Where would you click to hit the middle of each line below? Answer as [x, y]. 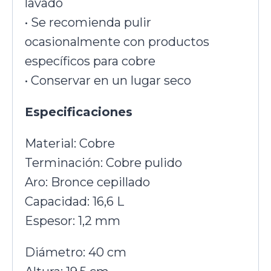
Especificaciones [79, 112]
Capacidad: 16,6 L [74, 202]
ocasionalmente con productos [117, 42]
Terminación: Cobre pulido [103, 163]
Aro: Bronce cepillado [87, 182]
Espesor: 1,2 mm [73, 221]
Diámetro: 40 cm [76, 253]
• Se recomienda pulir [88, 23]
